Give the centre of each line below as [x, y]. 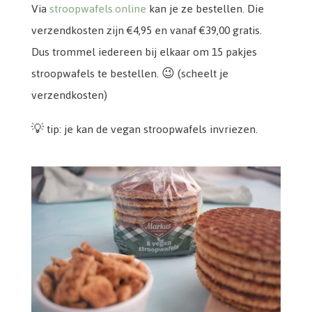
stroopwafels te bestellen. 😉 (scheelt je [130, 73]
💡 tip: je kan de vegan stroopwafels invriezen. [146, 129]
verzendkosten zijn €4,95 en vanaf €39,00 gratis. [147, 30]
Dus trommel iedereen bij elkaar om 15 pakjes [144, 52]
